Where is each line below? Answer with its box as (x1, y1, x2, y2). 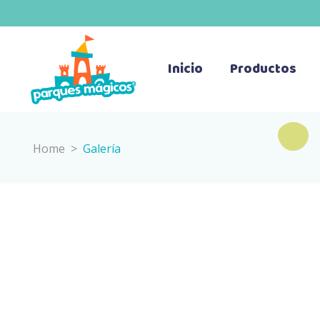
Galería (82, 140, 121, 156)
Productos (230, 59, 297, 80)
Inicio (168, 59, 204, 80)
